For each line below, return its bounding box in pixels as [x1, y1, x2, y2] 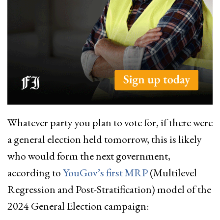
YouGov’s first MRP [63, 165, 148, 180]
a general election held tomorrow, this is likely [7, 132, 202, 146]
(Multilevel [148, 165, 197, 180]
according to [7, 165, 63, 180]
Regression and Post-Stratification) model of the [7, 182, 211, 196]
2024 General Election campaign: [7, 199, 149, 213]
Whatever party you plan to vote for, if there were [7, 115, 213, 130]
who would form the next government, [7, 149, 170, 163]
